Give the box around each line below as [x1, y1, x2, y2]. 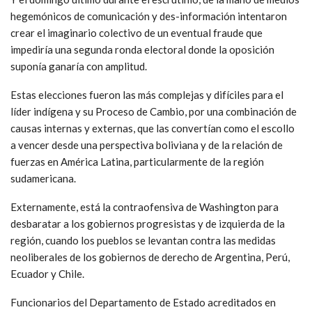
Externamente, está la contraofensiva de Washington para [10, 200, 279, 213]
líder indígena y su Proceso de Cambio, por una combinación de [10, 104, 297, 118]
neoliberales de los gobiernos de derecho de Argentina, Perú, [10, 250, 290, 263]
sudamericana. [10, 171, 76, 185]
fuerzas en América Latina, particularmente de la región [10, 155, 264, 168]
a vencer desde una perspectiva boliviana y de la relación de [10, 138, 283, 151]
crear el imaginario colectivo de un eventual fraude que [10, 26, 263, 39]
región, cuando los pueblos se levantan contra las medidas [10, 233, 276, 247]
